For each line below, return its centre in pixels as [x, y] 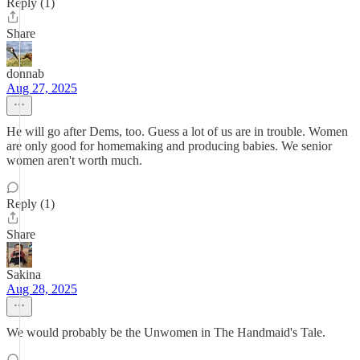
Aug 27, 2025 [42, 88]
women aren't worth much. [74, 160]
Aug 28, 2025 [42, 289]
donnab [25, 74]
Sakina [24, 274]
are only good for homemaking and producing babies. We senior [169, 146]
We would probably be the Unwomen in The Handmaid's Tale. [166, 332]
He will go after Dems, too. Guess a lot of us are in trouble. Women [177, 131]
